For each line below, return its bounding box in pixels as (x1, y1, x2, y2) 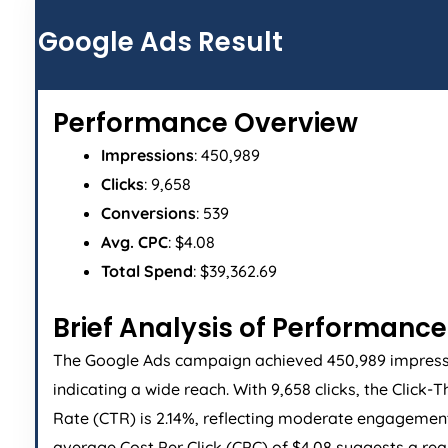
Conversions (101, 203, 196, 224)
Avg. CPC (101, 232, 168, 253)
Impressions (101, 145, 194, 166)
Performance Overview (53, 105, 358, 142)
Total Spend (101, 261, 193, 282)
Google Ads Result (38, 24, 283, 61)
